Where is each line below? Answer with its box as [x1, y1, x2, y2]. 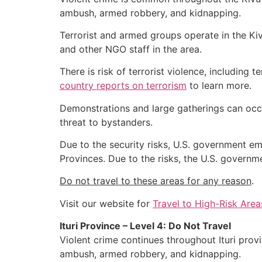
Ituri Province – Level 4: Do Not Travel [60, 220, 231, 232]
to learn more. [187, 80, 251, 92]
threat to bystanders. [60, 116, 153, 128]
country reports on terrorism [60, 80, 187, 92]
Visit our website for [60, 197, 153, 209]
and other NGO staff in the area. [60, 43, 202, 55]
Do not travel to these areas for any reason [60, 175, 251, 187]
